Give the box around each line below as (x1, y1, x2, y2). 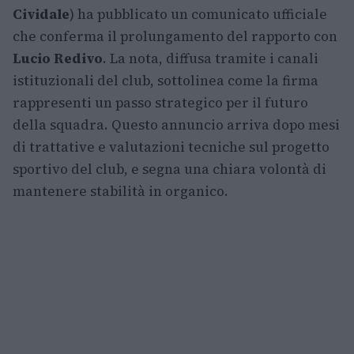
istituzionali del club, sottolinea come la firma (13, 71, 318, 90)
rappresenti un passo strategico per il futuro (13, 93, 308, 112)
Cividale (13, 5, 70, 24)
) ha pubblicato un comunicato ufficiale (70, 5, 327, 24)
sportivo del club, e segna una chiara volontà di (13, 160, 326, 179)
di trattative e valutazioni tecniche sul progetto (13, 137, 330, 156)
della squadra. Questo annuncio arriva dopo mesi (13, 115, 340, 134)
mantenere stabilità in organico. (13, 182, 228, 201)
